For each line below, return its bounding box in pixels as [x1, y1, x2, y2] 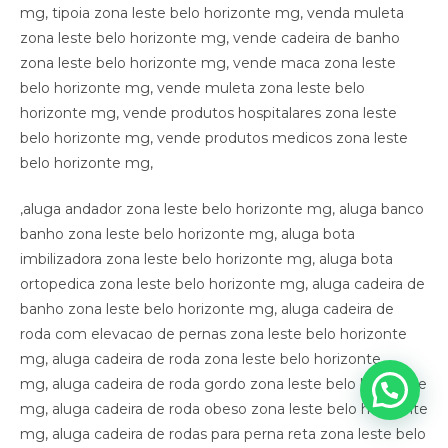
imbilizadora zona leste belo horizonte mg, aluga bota [20, 250, 393, 269]
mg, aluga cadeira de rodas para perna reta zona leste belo [20, 425, 426, 444]
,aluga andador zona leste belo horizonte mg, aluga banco [20, 200, 424, 219]
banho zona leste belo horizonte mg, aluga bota [20, 225, 355, 244]
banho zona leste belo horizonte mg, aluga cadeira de [20, 300, 394, 319]
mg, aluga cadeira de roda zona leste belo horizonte [20, 350, 381, 369]
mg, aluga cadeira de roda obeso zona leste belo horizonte [20, 400, 428, 419]
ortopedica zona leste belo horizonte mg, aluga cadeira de [20, 275, 425, 294]
